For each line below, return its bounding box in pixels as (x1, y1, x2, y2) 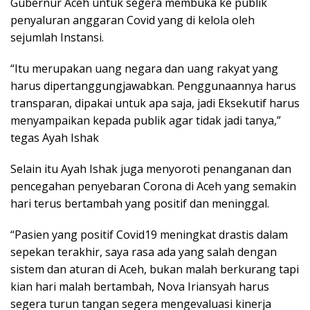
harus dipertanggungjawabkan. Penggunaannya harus (10, 77, 296, 93)
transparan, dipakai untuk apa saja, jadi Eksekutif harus (10, 95, 300, 111)
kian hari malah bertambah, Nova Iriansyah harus (10, 278, 269, 294)
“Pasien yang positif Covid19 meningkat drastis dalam (10, 226, 288, 242)
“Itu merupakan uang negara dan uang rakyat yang (10, 60, 278, 76)
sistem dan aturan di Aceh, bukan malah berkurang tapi (10, 261, 299, 277)
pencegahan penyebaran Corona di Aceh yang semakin (10, 178, 296, 194)
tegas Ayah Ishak (10, 129, 99, 145)
